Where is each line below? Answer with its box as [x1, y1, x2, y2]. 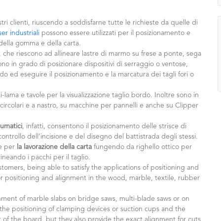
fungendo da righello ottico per [92, 143, 192, 150]
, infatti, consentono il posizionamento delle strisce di [22, 122, 186, 130]
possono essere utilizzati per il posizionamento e [41, 29, 190, 37]
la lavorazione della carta [17, 143, 92, 150]
